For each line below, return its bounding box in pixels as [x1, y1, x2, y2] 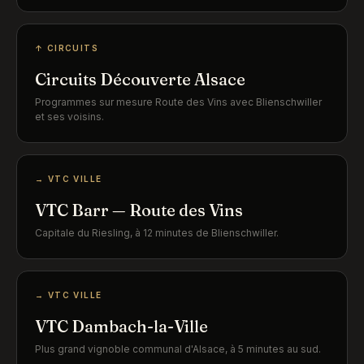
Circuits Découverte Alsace [35, 69, 245, 89]
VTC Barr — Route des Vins [35, 200, 243, 220]
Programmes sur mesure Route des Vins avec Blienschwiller [35, 96, 322, 108]
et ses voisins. [35, 110, 104, 123]
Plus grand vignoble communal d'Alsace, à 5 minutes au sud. [35, 343, 321, 355]
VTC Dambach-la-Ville [35, 316, 208, 336]
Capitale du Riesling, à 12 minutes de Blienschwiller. [35, 227, 279, 239]
